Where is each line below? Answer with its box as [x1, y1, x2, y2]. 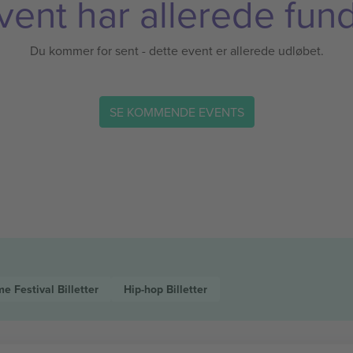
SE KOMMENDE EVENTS [109, 102, 244, 121]
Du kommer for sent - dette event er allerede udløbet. [29, 42, 324, 59]
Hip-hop [123, 281, 166, 297]
